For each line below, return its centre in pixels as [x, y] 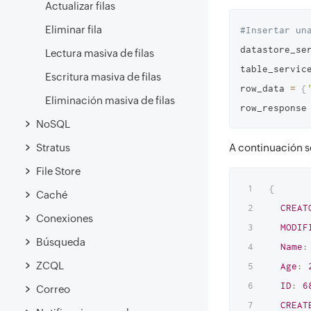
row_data [265, 88]
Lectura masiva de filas [100, 53]
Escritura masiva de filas [103, 77]
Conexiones [65, 218]
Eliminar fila [74, 30]
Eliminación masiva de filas [110, 100]
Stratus [53, 147]
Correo [53, 289]
